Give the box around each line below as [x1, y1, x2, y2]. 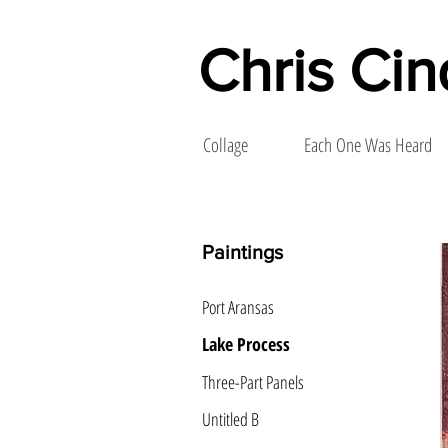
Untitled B [202, 407, 259, 431]
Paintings [202, 241, 283, 263]
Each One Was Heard [304, 132, 432, 158]
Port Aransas [202, 295, 274, 319]
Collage [202, 132, 248, 158]
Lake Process [202, 332, 290, 356]
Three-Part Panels [202, 370, 304, 394]
